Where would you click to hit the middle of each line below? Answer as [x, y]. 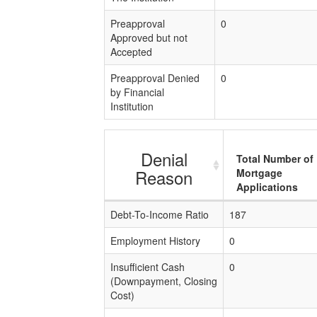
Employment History [155, 241]
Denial [164, 159]
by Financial [137, 92]
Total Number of [275, 158]
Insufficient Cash [148, 267]
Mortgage [259, 173]
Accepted [131, 52]
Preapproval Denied [155, 78]
